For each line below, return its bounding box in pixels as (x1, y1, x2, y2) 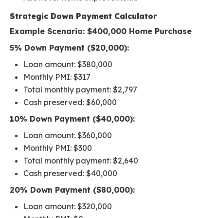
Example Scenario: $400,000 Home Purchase (10, 26, 192, 36)
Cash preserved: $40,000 (23, 168, 117, 179)
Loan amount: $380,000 (23, 59, 112, 70)
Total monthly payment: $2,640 (23, 156, 138, 166)
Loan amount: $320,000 (23, 201, 112, 212)
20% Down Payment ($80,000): (10, 185, 135, 195)
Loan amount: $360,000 (23, 130, 112, 141)
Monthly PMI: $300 (23, 143, 92, 153)
